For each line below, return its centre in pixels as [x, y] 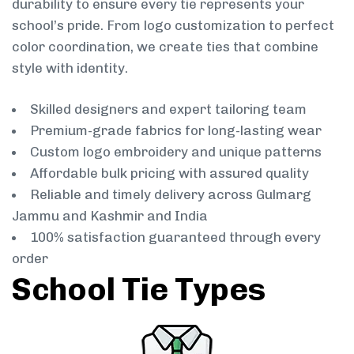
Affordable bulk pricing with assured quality [169, 173]
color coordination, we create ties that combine [165, 46]
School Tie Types [139, 290]
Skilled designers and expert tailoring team [168, 109]
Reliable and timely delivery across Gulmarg [171, 195]
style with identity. [70, 68]
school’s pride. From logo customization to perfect [173, 25]
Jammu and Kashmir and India [110, 216]
